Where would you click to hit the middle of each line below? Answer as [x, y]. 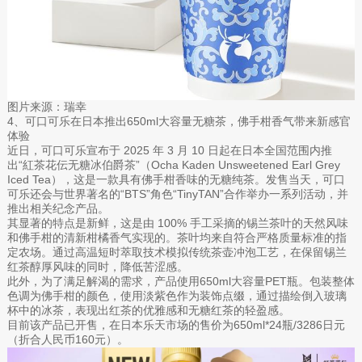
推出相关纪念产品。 [58, 208]
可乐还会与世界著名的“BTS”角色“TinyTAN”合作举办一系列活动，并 [177, 194]
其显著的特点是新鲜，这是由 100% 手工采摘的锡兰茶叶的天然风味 [177, 223]
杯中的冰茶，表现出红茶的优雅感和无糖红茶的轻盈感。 [148, 310]
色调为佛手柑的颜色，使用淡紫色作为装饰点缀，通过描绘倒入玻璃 [177, 295]
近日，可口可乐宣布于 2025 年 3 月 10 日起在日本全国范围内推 [169, 150]
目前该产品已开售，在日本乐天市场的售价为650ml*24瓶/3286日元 [176, 324]
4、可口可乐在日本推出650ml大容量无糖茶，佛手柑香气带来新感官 [179, 121]
